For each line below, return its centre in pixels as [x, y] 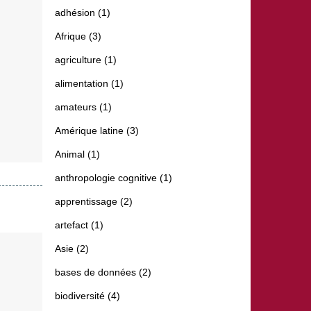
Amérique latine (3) [97, 131]
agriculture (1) [86, 60]
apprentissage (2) [94, 202]
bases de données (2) [103, 272]
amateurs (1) [83, 107]
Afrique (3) [78, 36]
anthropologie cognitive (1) [114, 178]
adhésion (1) [83, 13]
